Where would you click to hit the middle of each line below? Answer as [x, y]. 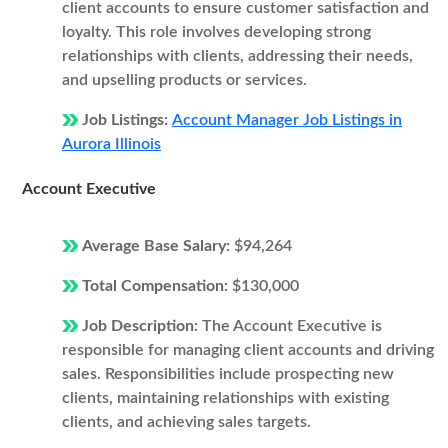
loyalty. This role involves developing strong [216, 32]
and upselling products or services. [184, 80]
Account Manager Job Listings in [287, 120]
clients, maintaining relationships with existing [225, 398]
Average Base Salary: [158, 246]
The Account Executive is [292, 326]
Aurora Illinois [111, 144]
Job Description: [142, 326]
